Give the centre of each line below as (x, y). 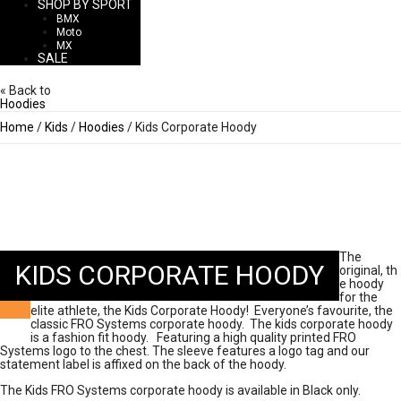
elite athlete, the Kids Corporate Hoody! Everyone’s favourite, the (212, 310)
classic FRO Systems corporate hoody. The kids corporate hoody (212, 324)
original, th (368, 270)
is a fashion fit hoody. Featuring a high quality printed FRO (193, 337)
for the (358, 297)
